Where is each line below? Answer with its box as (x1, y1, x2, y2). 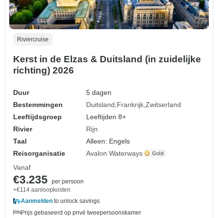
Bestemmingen (13, 100, 63, 109)
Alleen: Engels (86, 137, 130, 145)
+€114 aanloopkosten (13, 186, 71, 193)
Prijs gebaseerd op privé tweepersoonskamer (21, 209, 141, 216)
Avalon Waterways (86, 149, 143, 157)
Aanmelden (21, 197, 53, 204)
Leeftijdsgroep (13, 112, 62, 121)
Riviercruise (17, 36, 49, 43)
